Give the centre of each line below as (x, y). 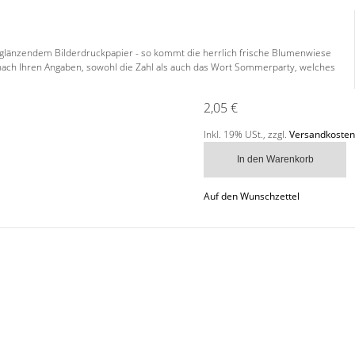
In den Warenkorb (275, 159)
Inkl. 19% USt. (233, 134)
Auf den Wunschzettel (252, 196)
